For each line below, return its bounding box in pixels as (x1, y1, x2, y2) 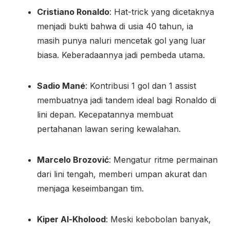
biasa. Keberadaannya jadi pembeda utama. (37, 50, 205, 60)
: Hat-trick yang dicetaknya (109, 7, 214, 17)
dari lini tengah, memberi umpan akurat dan (37, 169, 207, 179)
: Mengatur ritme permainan (109, 155, 218, 165)
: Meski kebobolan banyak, (106, 214, 211, 224)
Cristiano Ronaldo (37, 7, 109, 17)
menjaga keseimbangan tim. (37, 183, 144, 194)
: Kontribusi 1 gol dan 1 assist (85, 81, 196, 91)
